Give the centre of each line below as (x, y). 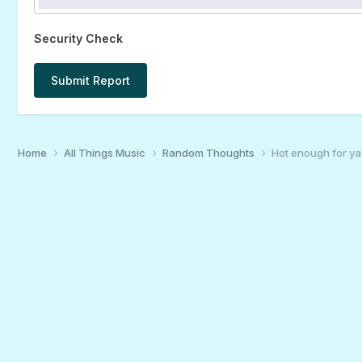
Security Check (78, 38)
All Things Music (105, 152)
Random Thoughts (209, 152)
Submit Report (90, 80)
